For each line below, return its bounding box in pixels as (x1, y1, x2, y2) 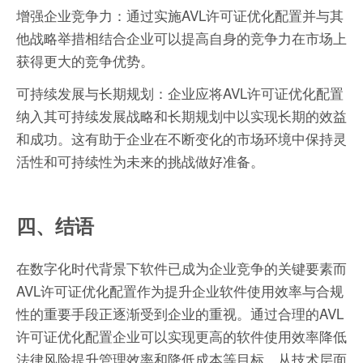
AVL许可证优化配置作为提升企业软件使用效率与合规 (16, 280, 344, 301)
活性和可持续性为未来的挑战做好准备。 (16, 151, 264, 172)
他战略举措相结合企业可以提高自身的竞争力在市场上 (16, 28, 347, 49)
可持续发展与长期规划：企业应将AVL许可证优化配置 (16, 83, 344, 104)
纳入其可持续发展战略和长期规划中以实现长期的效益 (16, 105, 347, 126)
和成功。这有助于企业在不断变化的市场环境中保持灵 (16, 128, 347, 149)
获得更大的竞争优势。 (16, 50, 154, 71)
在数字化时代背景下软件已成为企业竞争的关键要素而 (16, 258, 347, 279)
